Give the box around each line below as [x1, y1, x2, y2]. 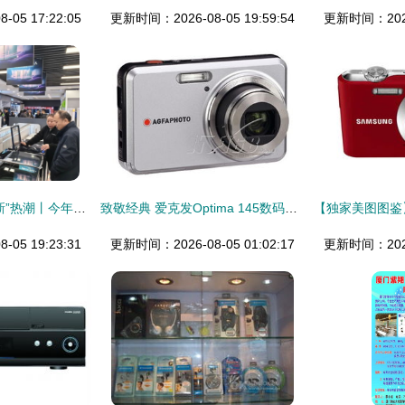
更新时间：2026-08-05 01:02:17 [110, 237, 295, 251]
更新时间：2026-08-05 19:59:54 [110, 11, 295, 25]
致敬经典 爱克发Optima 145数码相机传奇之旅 [285, 201, 297, 215]
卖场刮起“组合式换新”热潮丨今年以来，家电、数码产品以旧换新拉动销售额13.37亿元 [73, 201, 86, 215]
